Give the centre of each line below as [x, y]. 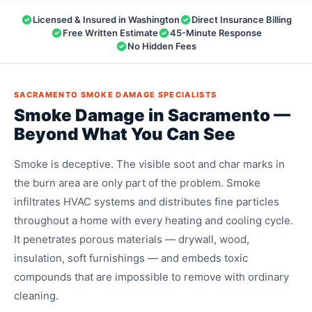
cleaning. [36, 296]
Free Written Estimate [110, 33]
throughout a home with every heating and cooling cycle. [154, 221]
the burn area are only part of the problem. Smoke [137, 183]
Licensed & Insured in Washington [106, 20]
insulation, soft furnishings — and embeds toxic [131, 258]
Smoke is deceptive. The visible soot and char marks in [149, 164]
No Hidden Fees [162, 46]
